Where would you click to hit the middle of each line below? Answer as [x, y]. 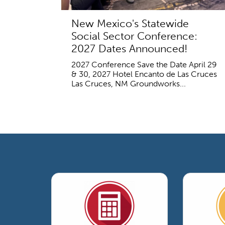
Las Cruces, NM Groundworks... [129, 83]
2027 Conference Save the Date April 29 [144, 64]
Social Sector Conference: [134, 36]
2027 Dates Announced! [129, 48]
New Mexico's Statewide [130, 23]
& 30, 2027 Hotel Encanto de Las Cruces [144, 74]
